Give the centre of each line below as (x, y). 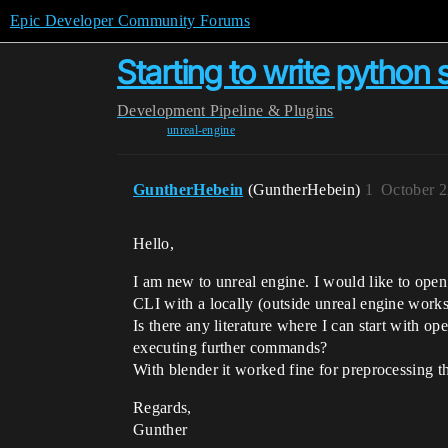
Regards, (162, 407)
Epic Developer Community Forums (130, 20)
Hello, (153, 243)
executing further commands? (230, 347)
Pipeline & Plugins (271, 110)
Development (161, 110)
